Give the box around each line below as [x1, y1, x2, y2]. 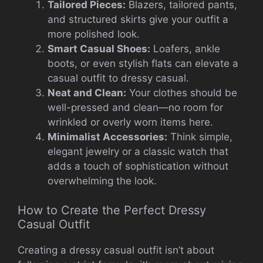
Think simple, [167, 130, 232, 143]
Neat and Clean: [48, 86, 126, 99]
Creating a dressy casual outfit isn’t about [18, 244, 214, 257]
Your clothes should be [126, 86, 237, 99]
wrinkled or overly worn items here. [48, 116, 213, 128]
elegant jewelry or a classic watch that [48, 145, 228, 157]
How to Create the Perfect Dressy [18, 203, 206, 218]
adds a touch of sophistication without [48, 160, 228, 172]
